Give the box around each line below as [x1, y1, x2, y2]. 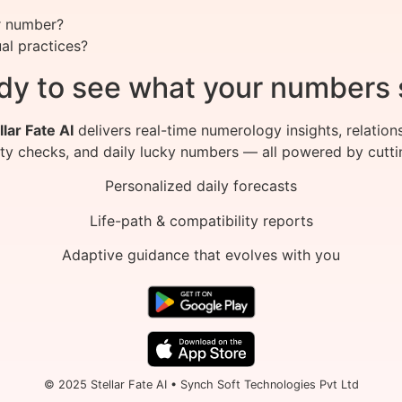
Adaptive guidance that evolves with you [62, 246, 340, 265]
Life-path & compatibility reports [89, 211, 313, 230]
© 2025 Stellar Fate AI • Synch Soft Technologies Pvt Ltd [43, 378, 359, 392]
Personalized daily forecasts [105, 177, 297, 196]
